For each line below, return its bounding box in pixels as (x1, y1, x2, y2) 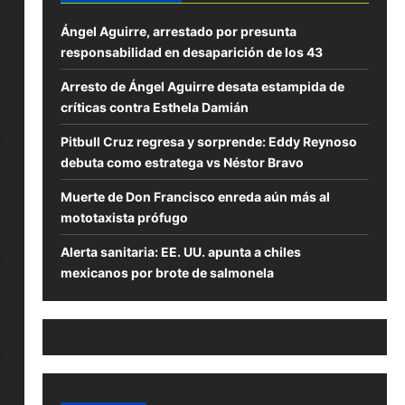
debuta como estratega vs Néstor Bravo (60, 155, 304, 171)
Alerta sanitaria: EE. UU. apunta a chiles (60, 244, 301, 260)
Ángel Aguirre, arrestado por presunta (60, 24, 297, 40)
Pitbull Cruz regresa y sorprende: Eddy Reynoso (60, 134, 357, 150)
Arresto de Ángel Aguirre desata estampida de (60, 79, 344, 95)
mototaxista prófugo (60, 210, 188, 226)
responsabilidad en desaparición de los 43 (60, 44, 323, 61)
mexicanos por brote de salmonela (60, 265, 274, 281)
